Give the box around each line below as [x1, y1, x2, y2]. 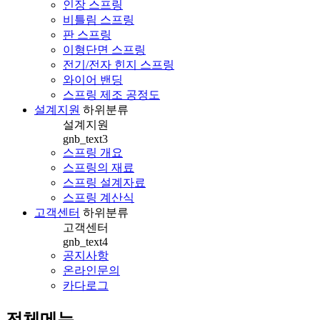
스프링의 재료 [63, 161, 134, 174]
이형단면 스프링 [63, 43, 146, 56]
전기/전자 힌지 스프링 [63, 58, 174, 71]
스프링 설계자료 [63, 176, 146, 189]
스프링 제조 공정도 [63, 88, 160, 101]
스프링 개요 [63, 146, 123, 159]
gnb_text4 [63, 235, 108, 248]
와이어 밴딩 [63, 73, 123, 86]
